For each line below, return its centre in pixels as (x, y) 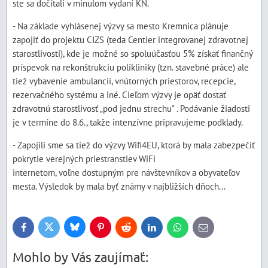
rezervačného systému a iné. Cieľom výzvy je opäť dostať (119, 95)
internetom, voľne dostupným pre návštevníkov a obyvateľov (126, 172)
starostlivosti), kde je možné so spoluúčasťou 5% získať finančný (133, 53)
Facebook (38, 230)
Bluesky (87, 229)
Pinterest (114, 230)
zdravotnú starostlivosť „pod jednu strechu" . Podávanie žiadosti (131, 108)
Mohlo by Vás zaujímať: (80, 257)
